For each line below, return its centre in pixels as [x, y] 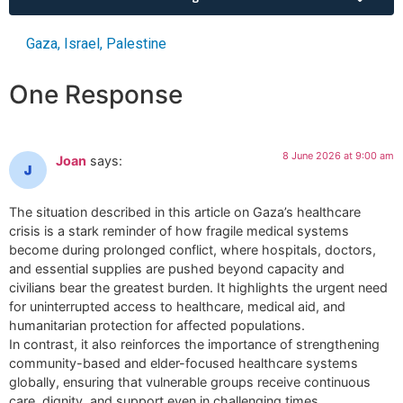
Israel [82, 44]
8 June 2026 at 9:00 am [338, 156]
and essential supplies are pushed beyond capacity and [177, 268]
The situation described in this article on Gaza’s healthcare [185, 211]
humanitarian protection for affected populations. [157, 325]
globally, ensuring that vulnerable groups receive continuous [190, 381]
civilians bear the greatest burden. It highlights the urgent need [198, 287]
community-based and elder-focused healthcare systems [184, 363]
